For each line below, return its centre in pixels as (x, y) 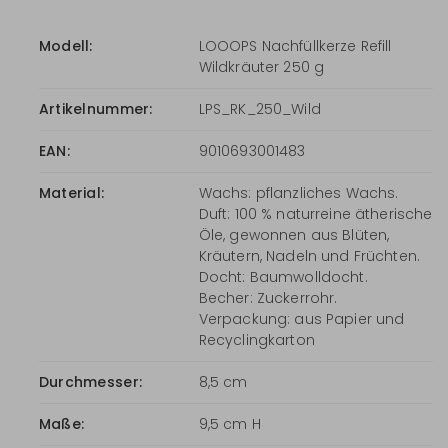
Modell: (65, 45)
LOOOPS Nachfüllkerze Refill (295, 45)
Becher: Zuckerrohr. (268, 297)
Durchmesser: (90, 381)
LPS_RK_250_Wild (259, 108)
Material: (71, 192)
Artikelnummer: (95, 108)
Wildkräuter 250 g (261, 66)
